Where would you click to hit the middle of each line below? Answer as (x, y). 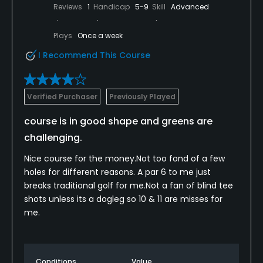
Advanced (190, 6)
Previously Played (142, 96)
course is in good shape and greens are (118, 121)
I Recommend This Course (94, 55)
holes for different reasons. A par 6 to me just (117, 172)
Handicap (112, 6)
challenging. (53, 137)
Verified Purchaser (62, 96)
